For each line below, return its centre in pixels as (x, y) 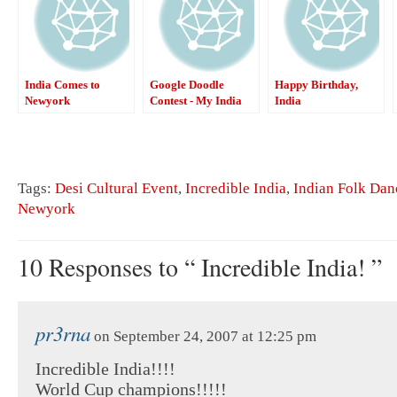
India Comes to (62, 84)
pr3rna (63, 332)
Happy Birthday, (316, 84)
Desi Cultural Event (117, 188)
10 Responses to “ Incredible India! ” (200, 266)
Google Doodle (187, 84)
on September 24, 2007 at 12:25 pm (203, 336)
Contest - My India (196, 100)
